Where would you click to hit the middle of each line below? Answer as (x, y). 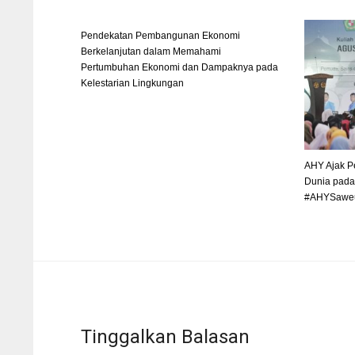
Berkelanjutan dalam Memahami (151, 52)
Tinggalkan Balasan (165, 336)
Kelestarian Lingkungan (132, 83)
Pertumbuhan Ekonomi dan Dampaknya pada (179, 67)
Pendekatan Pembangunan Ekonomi (160, 36)
